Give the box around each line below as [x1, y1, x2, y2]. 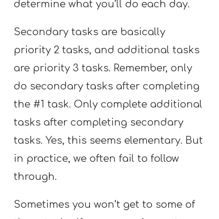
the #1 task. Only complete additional [14, 98, 203, 110]
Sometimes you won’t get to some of [14, 199, 196, 211]
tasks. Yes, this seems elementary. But [14, 134, 203, 146]
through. [14, 171, 57, 182]
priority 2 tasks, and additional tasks [14, 44, 200, 56]
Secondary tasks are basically [14, 26, 166, 38]
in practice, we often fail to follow [14, 153, 179, 164]
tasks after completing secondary [14, 116, 184, 128]
